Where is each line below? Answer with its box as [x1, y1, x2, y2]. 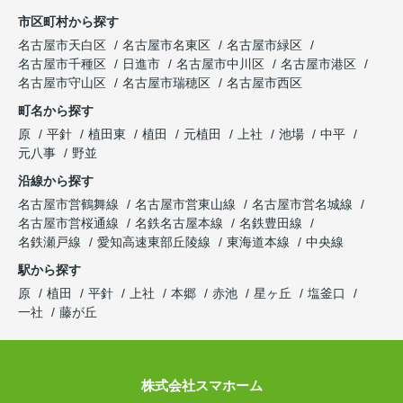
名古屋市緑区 [227, 38, 302, 53]
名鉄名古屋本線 [135, 216, 227, 231]
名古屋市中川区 [176, 57, 264, 72]
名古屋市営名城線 [252, 197, 356, 212]
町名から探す [18, 103, 94, 119]
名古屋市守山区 [18, 76, 106, 91]
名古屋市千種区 [18, 57, 106, 72]
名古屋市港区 [281, 57, 356, 72]
